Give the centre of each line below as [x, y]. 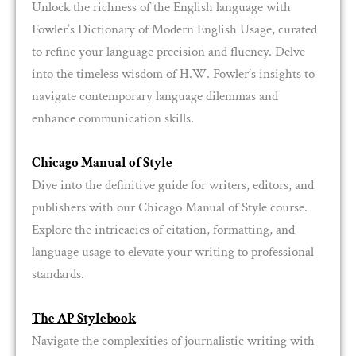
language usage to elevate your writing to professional [173, 252]
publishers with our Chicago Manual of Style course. [170, 207]
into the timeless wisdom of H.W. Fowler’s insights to [173, 74]
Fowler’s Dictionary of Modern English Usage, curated [174, 29]
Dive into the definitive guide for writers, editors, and [173, 185]
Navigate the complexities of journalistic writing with [173, 341]
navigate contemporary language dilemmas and [155, 96]
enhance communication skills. [113, 118]
